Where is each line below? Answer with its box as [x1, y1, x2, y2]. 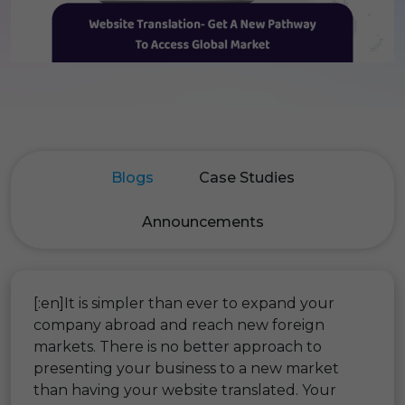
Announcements [141, 212, 264, 231]
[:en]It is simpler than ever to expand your [33, 294, 334, 312]
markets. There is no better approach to [33, 337, 322, 355]
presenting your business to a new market [33, 359, 339, 377]
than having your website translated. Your [33, 381, 336, 399]
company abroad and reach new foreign [33, 316, 325, 334]
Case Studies [198, 168, 295, 186]
